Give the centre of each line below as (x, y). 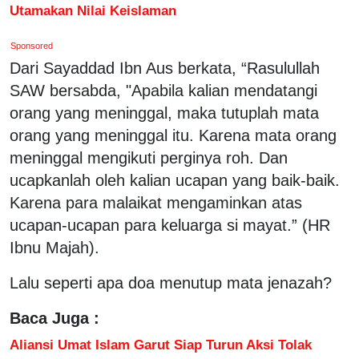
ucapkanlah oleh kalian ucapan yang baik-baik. (175, 180)
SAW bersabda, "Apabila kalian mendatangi (163, 90)
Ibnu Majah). (54, 247)
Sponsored (32, 45)
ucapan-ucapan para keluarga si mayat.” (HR (170, 225)
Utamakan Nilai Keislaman (93, 10)
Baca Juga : (54, 318)
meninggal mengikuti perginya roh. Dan (149, 157)
